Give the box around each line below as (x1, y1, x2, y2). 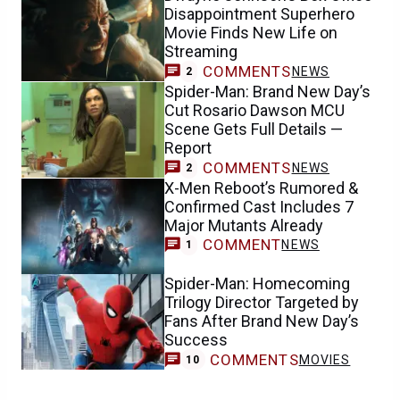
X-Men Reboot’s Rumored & (164, 178, 358, 197)
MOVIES (298, 352, 351, 367)
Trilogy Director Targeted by (164, 292, 359, 312)
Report (164, 137, 212, 157)
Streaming (164, 42, 237, 62)
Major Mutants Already (164, 215, 323, 235)
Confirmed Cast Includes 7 (164, 196, 354, 216)
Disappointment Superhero (164, 4, 354, 24)
